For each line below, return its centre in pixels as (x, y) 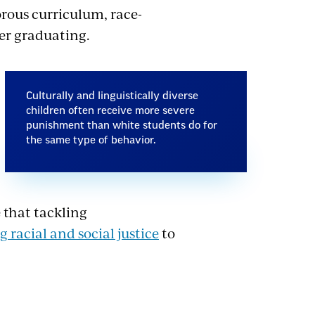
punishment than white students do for (122, 126)
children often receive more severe (110, 111)
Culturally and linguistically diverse (112, 96)
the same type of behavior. (91, 140)
